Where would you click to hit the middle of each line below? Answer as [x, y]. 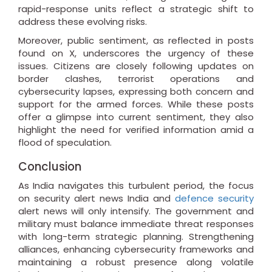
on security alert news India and [97, 199]
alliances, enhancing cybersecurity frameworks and [136, 250]
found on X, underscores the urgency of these [136, 53]
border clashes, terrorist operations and [136, 79]
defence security [214, 199]
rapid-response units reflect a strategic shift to [136, 9]
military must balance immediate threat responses [136, 224]
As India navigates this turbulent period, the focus [136, 186]
